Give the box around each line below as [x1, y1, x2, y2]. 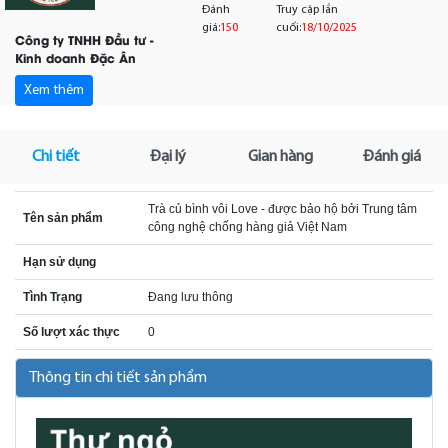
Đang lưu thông [148, 289, 233, 304]
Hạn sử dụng [23, 254, 96, 269]
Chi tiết [32, 148, 80, 165]
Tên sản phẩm [23, 210, 103, 225]
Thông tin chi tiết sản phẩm [29, 369, 207, 386]
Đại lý [150, 148, 186, 165]
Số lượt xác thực [23, 324, 120, 339]
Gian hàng [247, 148, 313, 165]
